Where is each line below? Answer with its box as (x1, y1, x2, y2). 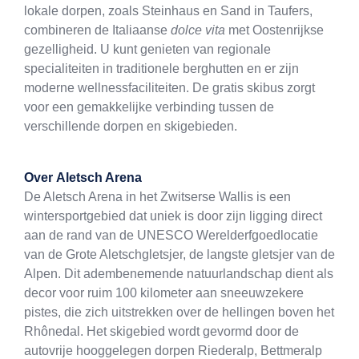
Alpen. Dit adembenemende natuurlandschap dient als (24, 267, 333, 281)
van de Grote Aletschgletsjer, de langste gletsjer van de (24, 248, 335, 262)
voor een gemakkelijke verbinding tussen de (24, 100, 274, 115)
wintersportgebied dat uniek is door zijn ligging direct (24, 209, 322, 224)
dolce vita (171, 23, 225, 38)
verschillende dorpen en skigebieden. (24, 119, 237, 134)
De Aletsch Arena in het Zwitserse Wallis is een (24, 190, 291, 204)
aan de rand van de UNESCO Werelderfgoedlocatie (24, 228, 318, 243)
